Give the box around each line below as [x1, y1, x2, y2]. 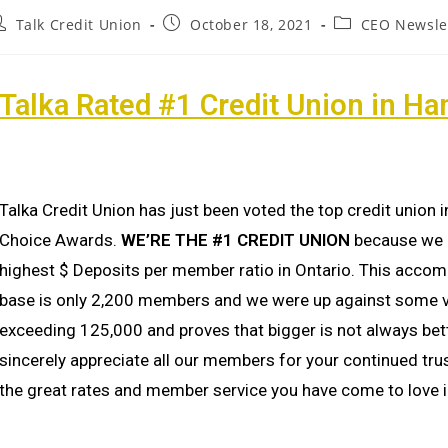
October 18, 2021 [189, 15, 313, 34]
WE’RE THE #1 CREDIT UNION [120, 230, 350, 250]
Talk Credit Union [15, 15, 142, 34]
